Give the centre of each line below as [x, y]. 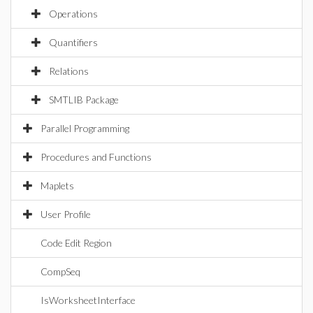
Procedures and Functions [96, 157]
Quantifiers [73, 42]
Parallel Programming [85, 128]
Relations [69, 71]
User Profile [66, 214]
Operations [73, 14]
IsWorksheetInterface [88, 300]
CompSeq [60, 271]
